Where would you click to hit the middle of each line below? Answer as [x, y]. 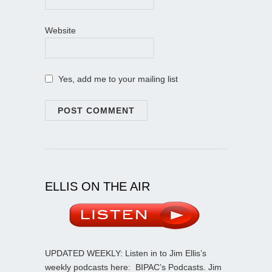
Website [60, 31]
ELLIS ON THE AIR [97, 187]
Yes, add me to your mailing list [117, 79]
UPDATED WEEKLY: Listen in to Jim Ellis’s [126, 253]
